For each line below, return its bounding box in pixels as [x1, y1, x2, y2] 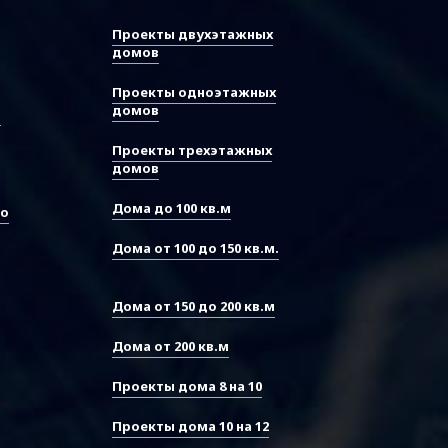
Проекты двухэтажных [112, 25, 273, 43]
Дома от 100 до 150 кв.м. [112, 239, 279, 257]
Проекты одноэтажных [112, 83, 276, 101]
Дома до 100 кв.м [112, 199, 231, 217]
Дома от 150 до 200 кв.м [112, 297, 275, 315]
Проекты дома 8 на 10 [112, 377, 262, 395]
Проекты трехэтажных [112, 141, 272, 159]
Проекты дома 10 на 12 [112, 417, 269, 435]
